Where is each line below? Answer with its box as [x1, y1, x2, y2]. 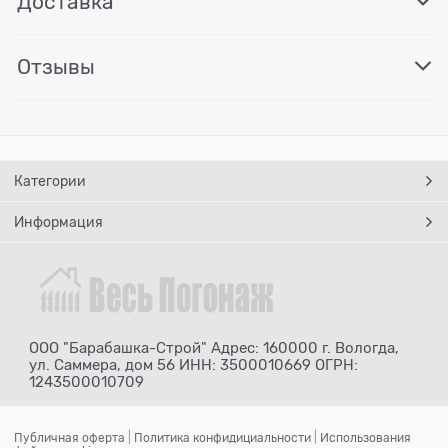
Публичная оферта [14, 430, 125, 445]
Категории [14, 172, 86, 189]
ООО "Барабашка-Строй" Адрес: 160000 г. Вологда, [29, 339, 399, 356]
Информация [14, 213, 103, 230]
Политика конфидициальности [134, 430, 311, 445]
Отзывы [17, 54, 95, 79]
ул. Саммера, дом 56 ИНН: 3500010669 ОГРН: [29, 356, 358, 373]
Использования [320, 430, 411, 445]
